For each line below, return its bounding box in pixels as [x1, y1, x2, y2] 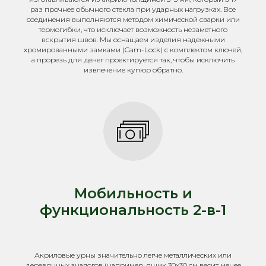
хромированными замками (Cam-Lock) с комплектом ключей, [24, 45, 242, 54]
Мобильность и [74, 185, 192, 202]
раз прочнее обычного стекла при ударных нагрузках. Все [30, 5, 236, 14]
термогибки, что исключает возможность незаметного [39, 25, 227, 34]
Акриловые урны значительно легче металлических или [34, 251, 232, 259]
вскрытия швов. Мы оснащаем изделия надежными [41, 35, 225, 44]
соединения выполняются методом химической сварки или [26, 15, 240, 24]
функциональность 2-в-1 [40, 201, 226, 218]
